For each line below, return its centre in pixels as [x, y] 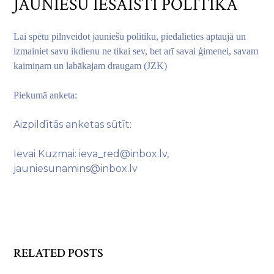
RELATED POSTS [59, 253]
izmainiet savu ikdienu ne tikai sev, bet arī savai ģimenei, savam [136, 51]
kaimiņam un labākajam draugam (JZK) [91, 66]
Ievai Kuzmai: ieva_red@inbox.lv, [91, 154]
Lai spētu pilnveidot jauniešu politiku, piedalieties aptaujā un [130, 36]
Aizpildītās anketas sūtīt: [73, 124]
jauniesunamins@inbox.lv [76, 168]
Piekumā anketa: [46, 95]
